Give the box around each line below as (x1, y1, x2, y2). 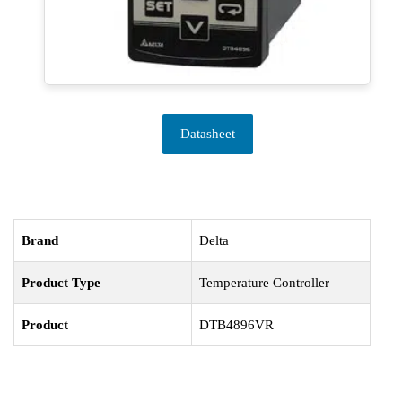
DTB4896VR (199, 318, 274, 332)
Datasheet (179, 127, 235, 141)
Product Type (22, 275, 100, 290)
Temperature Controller (199, 275, 329, 290)
